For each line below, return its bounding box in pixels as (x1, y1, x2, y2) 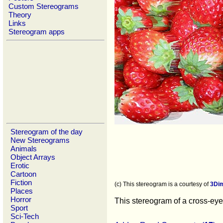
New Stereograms (8, 136, 72, 144)
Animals (8, 144, 39, 153)
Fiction (8, 178, 34, 187)
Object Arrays (8, 153, 57, 161)
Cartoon (8, 170, 38, 178)
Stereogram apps (6, 27, 67, 36)
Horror (8, 195, 33, 204)
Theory (6, 10, 33, 19)
